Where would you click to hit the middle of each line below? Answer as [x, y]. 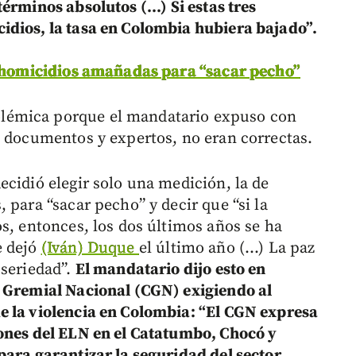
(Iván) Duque [90, 249]
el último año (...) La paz [227, 249]
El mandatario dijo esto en [170, 270]
